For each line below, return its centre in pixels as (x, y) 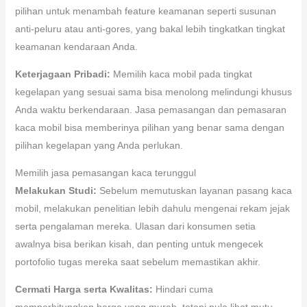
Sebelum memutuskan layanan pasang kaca (194, 190)
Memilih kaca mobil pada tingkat (181, 74)
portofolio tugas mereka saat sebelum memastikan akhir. (137, 261)
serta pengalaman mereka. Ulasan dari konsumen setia (135, 226)
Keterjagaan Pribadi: (62, 74)
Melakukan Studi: (56, 190)
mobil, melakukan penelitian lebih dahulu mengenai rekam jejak (152, 208)
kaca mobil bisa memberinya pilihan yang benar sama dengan (149, 127)
